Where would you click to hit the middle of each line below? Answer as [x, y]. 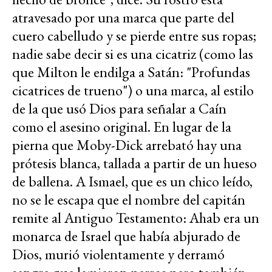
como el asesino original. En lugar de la [122, 127]
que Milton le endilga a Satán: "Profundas [131, 72]
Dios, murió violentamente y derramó [118, 254]
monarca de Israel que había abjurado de [126, 236]
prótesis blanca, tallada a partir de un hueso [134, 163]
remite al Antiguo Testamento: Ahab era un [136, 218]
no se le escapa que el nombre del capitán [129, 200]
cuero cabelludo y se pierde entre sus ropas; [134, 36]
